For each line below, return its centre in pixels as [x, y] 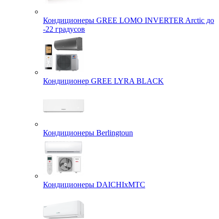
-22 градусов [64, 29]
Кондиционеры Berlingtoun [88, 133]
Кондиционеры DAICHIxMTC [94, 185]
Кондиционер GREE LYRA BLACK [103, 81]
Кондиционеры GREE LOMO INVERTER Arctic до [129, 21]
